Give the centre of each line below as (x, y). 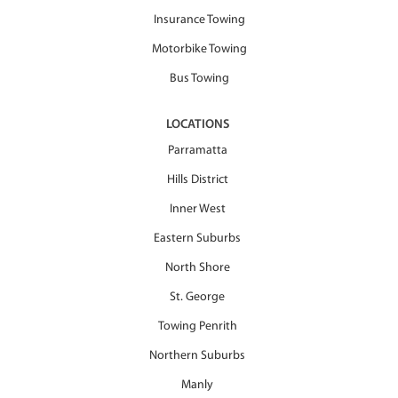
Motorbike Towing (199, 49)
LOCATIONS (197, 125)
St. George (197, 297)
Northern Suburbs (197, 356)
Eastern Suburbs (197, 239)
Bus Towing (199, 79)
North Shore (197, 268)
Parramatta (197, 151)
